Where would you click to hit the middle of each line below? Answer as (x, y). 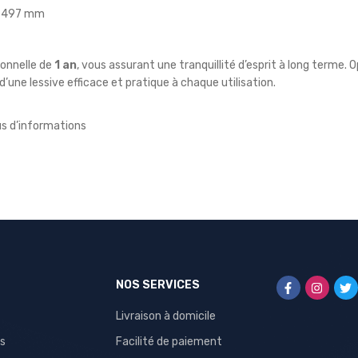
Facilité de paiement (169, 342)
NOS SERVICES (157, 285)
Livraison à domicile (165, 316)
